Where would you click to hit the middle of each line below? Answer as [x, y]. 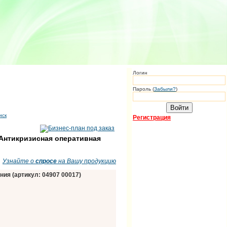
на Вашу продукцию [86, 161]
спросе [46, 161]
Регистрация [152, 118]
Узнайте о [19, 161]
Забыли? [165, 89]
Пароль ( [143, 89]
